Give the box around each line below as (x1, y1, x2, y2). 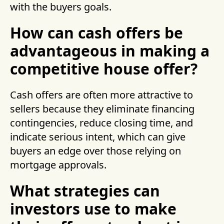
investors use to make (10, 198, 176, 219)
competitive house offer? (10, 58, 197, 79)
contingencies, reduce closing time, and (10, 116, 193, 130)
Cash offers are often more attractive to (10, 88, 193, 102)
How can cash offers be (10, 22, 183, 43)
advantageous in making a (10, 40, 209, 61)
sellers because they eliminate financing (10, 102, 194, 116)
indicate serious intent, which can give (10, 130, 185, 144)
